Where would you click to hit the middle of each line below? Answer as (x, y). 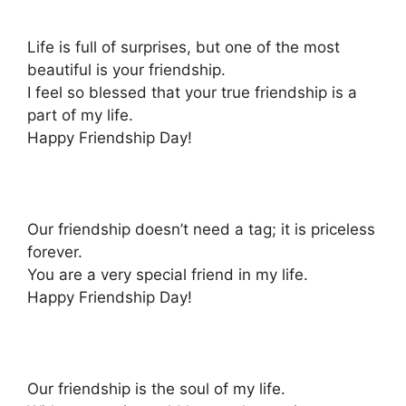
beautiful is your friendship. (126, 69)
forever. (55, 251)
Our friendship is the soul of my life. (156, 388)
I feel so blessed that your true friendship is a (192, 92)
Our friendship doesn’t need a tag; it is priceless (201, 229)
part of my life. (80, 115)
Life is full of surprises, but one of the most (184, 47)
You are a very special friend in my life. (168, 274)
